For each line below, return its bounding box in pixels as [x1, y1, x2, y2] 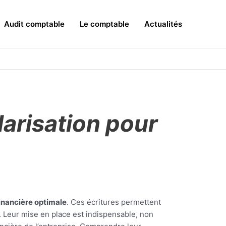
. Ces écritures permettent [67, 197, 161, 207]
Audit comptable [4, 19, 65, 29]
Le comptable [80, 19, 129, 29]
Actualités [144, 19, 182, 29]
